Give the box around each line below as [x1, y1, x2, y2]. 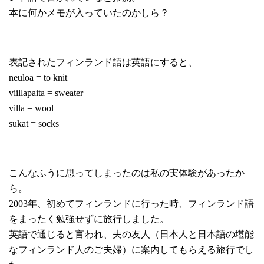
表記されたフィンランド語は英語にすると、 [9, 57, 197, 68]
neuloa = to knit [9, 72, 67, 83]
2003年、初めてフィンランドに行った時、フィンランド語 [9, 199, 254, 209]
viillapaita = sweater [9, 88, 83, 98]
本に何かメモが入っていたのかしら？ [9, 8, 169, 18]
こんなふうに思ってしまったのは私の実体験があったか [9, 168, 245, 179]
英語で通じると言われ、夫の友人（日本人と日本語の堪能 [9, 229, 254, 240]
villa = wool [9, 103, 54, 114]
